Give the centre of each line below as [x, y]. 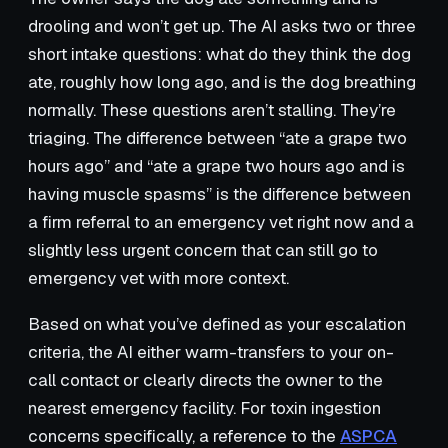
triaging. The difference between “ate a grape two [217, 137]
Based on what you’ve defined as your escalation [217, 323]
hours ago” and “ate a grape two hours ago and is [216, 165]
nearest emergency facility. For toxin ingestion [204, 407]
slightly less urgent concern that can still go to [203, 249]
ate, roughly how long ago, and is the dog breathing [222, 81]
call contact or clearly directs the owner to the [205, 379]
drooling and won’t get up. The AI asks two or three [222, 25]
